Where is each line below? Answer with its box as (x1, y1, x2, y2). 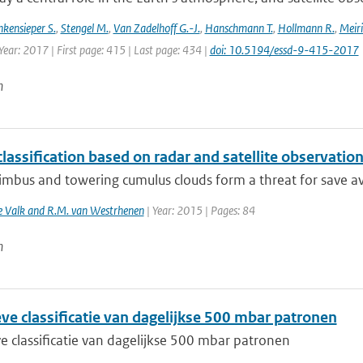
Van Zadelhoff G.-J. (113, 20, 200, 36)
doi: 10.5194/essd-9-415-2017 (209, 42, 359, 58)
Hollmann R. (277, 20, 335, 36)
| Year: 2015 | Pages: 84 (143, 203, 255, 218)
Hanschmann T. (204, 20, 273, 36)
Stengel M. (60, 20, 109, 36)
